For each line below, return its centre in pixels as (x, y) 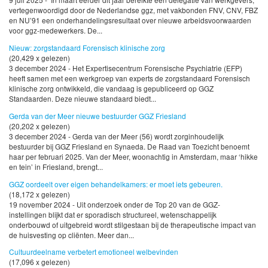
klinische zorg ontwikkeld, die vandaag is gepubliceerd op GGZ (111, 88)
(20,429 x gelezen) (39, 57)
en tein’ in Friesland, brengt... (56, 166)
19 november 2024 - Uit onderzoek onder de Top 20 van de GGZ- (115, 204)
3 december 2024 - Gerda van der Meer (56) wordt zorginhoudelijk (116, 136)
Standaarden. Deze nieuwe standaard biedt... (83, 98)
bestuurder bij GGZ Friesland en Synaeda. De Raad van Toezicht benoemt (129, 146)
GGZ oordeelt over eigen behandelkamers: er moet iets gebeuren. (116, 184)
